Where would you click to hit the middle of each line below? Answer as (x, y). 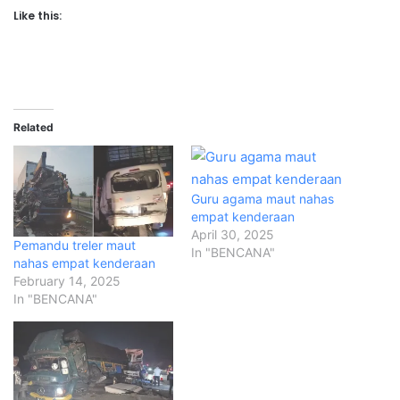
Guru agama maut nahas (262, 199)
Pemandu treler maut (75, 246)
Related (33, 128)
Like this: (37, 16)
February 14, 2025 (67, 281)
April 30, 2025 (233, 235)
